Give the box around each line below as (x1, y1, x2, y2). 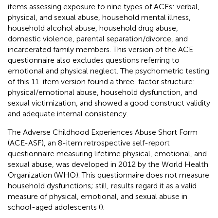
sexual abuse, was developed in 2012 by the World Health (8, 159, 208, 169)
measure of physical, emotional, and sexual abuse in (8, 191, 187, 201)
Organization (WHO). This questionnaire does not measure (8, 170, 209, 180)
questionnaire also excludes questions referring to (8, 55, 180, 65)
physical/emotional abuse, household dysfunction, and (8, 87, 197, 97)
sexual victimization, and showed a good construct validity (8, 98, 210, 108)
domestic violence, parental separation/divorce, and (8, 34, 188, 43)
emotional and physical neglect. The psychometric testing (8, 66, 209, 75)
